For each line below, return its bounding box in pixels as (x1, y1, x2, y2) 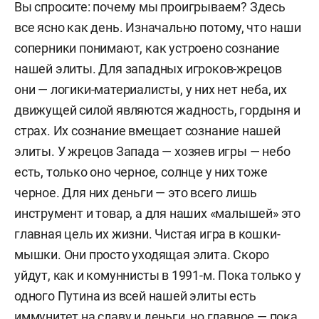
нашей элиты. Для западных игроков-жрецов (14, 61, 282, 76)
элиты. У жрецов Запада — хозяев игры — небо (14, 144, 291, 159)
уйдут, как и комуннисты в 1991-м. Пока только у (14, 268, 301, 283)
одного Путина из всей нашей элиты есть (14, 288, 256, 303)
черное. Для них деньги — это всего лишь (14, 185, 258, 200)
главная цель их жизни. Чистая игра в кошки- (14, 226, 281, 241)
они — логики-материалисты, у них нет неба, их (14, 82, 287, 97)
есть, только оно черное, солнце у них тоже (14, 164, 268, 179)
